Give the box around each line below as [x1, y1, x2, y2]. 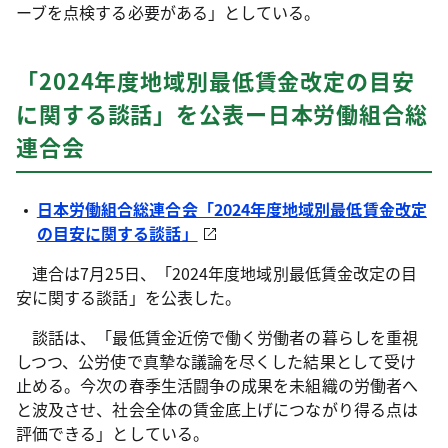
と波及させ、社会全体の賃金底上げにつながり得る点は [16, 397, 418, 421]
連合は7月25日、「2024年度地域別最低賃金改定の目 [16, 261, 418, 285]
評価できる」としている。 [16, 421, 209, 445]
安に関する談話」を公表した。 [16, 285, 242, 309]
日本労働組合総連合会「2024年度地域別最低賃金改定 [36, 197, 427, 221]
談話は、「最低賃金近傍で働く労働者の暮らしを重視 [16, 325, 418, 349]
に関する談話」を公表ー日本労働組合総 [16, 97, 428, 129]
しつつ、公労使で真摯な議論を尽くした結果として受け [16, 349, 416, 373]
